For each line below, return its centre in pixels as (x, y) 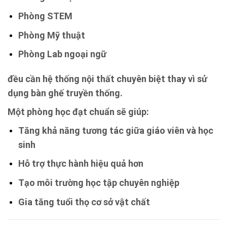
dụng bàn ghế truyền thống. (65, 93)
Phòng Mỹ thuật (51, 35)
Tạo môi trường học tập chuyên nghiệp (99, 183)
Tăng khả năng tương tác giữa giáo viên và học (116, 130)
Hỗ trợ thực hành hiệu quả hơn (81, 164)
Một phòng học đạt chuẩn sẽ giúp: (78, 111)
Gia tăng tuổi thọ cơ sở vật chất (84, 202)
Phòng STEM (45, 16)
